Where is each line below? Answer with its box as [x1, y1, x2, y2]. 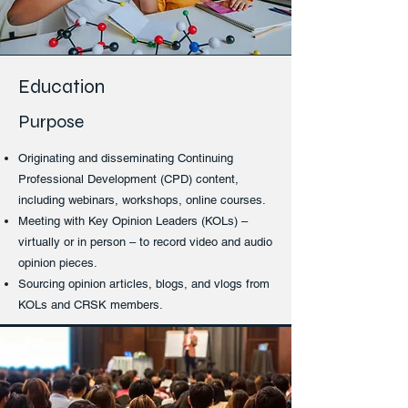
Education [18, 76, 105, 98]
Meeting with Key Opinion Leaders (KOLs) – [18, 214, 248, 228]
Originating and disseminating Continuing [18, 151, 233, 165]
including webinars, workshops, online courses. [18, 193, 266, 207]
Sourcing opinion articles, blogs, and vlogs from [18, 277, 270, 291]
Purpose [18, 110, 84, 133]
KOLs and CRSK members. [18, 298, 163, 311]
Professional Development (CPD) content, [18, 172, 239, 186]
